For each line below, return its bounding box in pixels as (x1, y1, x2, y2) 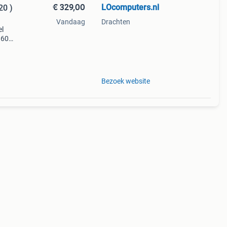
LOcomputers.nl (101, 3, 159, 12)
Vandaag (56, 18, 85, 26)
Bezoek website (101, 77, 150, 85)
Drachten (101, 18, 130, 26)
